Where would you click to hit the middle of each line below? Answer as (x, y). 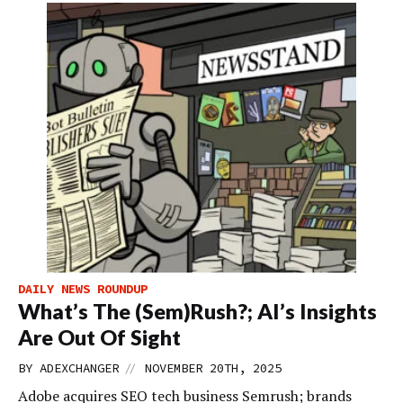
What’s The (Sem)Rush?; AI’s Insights (197, 312)
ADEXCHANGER (79, 368)
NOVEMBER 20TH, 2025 (213, 368)
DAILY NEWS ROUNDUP (83, 289)
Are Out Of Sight (99, 338)
